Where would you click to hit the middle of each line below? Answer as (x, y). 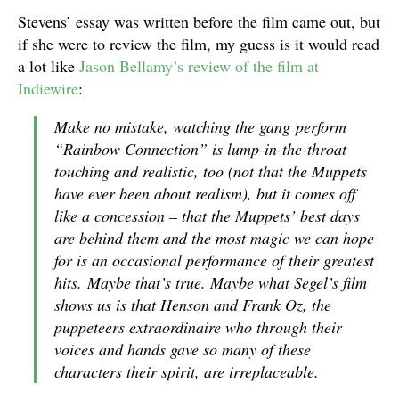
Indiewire (48, 88)
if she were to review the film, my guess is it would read (199, 44)
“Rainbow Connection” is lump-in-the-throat (200, 149)
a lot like (49, 66)
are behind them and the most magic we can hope (214, 238)
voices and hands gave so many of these (183, 349)
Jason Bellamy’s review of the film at (199, 66)
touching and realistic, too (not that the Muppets (211, 171)
